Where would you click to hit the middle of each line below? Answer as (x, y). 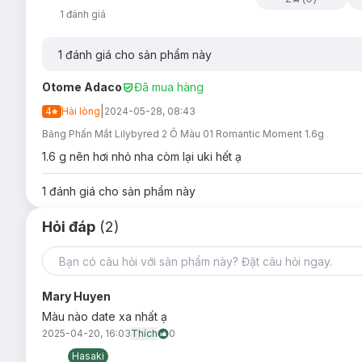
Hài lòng (81, 111)
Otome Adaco (82, 87)
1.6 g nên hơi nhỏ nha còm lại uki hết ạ (142, 156)
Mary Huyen (76, 296)
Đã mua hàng (169, 87)
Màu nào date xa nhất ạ (105, 316)
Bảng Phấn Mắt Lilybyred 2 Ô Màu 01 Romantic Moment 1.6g (183, 134)
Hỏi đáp (69, 227)
